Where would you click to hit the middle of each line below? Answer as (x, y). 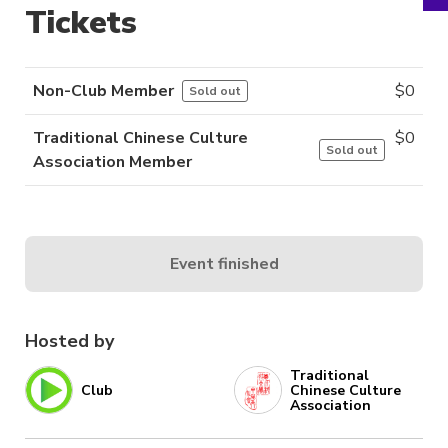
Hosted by (69, 341)
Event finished (224, 263)
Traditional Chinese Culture (140, 138)
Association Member (112, 162)
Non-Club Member (103, 91)
